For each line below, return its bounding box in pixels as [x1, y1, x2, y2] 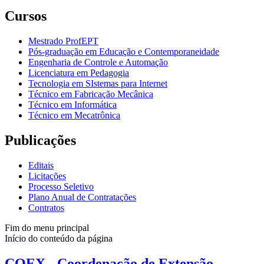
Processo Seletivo [28, 181, 94, 192]
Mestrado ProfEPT [28, 36, 98, 47]
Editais [28, 160, 54, 171]
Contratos [28, 203, 64, 213]
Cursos [5, 8, 47, 24]
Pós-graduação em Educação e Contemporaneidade [28, 47, 219, 57]
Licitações [28, 171, 66, 181]
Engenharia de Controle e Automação [28, 57, 168, 68]
